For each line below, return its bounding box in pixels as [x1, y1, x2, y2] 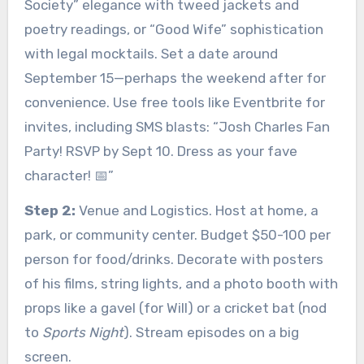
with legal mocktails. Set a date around [24, 45, 278, 62]
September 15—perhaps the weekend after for [24, 69, 326, 86]
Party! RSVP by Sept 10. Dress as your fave [24, 142, 297, 159]
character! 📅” [24, 167, 114, 184]
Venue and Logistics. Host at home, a [75, 201, 318, 219]
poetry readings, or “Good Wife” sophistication [24, 20, 323, 37]
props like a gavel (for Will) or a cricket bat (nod [24, 299, 327, 316]
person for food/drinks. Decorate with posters [24, 250, 323, 267]
